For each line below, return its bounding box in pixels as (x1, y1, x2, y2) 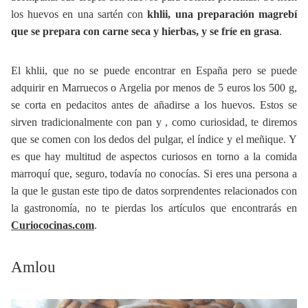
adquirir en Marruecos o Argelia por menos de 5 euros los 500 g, (11, 81, 297, 93)
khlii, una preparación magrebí (147, 8, 298, 20)
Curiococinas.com (11, 219, 94, 231)
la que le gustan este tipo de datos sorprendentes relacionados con (11, 184, 297, 197)
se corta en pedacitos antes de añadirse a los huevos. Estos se (11, 98, 297, 111)
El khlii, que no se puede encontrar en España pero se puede (11, 64, 297, 76)
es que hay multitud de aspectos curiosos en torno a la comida (11, 150, 297, 162)
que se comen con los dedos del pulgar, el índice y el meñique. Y (11, 133, 297, 145)
